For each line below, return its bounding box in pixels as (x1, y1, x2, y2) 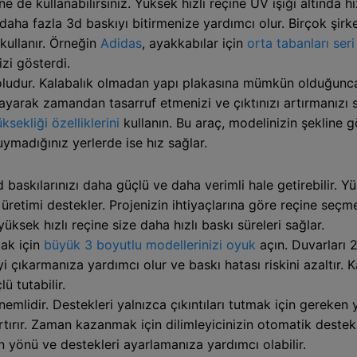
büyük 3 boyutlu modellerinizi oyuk (44, 236, 256, 253)
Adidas (100, 34, 142, 51)
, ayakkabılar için (142, 34, 247, 51)
